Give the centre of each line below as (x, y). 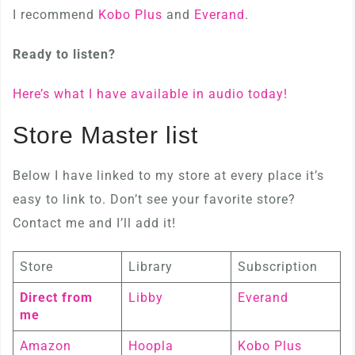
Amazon (46, 346)
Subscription (278, 267)
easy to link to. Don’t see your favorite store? (154, 199)
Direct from (56, 298)
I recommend (55, 15)
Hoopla (151, 346)
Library (151, 267)
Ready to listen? (64, 54)
